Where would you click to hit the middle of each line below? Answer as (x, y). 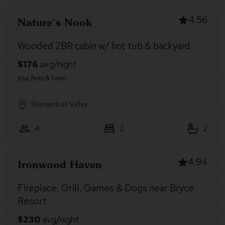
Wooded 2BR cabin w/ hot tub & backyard (104, 46)
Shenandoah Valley (59, 104)
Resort (32, 201)
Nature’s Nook (55, 22)
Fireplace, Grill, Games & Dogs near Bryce (106, 188)
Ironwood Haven (60, 164)
